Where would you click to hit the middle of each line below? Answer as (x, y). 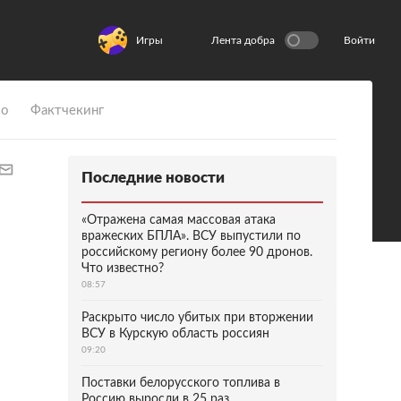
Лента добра (243, 40)
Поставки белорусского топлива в (181, 383)
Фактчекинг (67, 111)
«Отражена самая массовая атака (179, 220)
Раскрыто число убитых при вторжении (197, 318)
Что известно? (123, 269)
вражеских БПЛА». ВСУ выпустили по (191, 236)
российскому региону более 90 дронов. (197, 252)
